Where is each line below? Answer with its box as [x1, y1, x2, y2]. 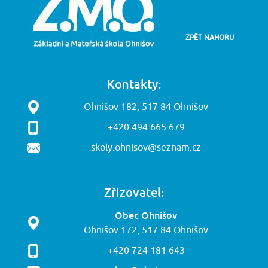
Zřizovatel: [104, 185, 164, 199]
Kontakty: [107, 77, 161, 91]
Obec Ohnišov [115, 209, 177, 221]
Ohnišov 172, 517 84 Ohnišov [84, 224, 208, 236]
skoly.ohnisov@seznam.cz [91, 142, 201, 154]
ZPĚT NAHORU [185, 32, 234, 42]
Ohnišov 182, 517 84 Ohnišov [84, 101, 208, 113]
